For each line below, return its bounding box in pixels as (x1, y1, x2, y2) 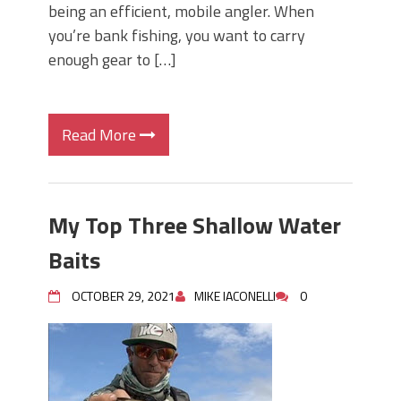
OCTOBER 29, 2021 (72, 286, 175, 305)
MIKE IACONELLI (194, 286, 276, 305)
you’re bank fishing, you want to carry (48, 23, 305, 47)
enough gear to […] (48, 47, 176, 72)
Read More (62, 123, 140, 147)
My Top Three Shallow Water (48, 208, 341, 243)
